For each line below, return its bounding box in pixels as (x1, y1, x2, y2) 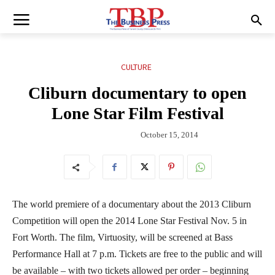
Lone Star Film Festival (51, 104, 224, 123)
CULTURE (120, 61, 152, 73)
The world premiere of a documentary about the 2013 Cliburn (12, 198, 251, 209)
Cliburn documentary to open (28, 83, 247, 103)
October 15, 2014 (141, 130, 198, 139)
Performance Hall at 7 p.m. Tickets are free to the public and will (12, 248, 262, 259)
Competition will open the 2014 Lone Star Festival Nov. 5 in (12, 215, 247, 226)
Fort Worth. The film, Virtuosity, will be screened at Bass (12, 231, 233, 242)
